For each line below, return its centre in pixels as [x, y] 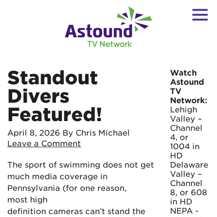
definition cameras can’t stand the [76, 211]
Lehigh [184, 109]
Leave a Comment [44, 143]
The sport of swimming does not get [81, 164]
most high [27, 199]
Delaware [189, 164]
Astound [187, 81]
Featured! [55, 114]
